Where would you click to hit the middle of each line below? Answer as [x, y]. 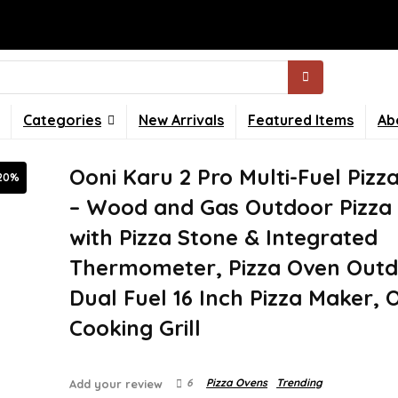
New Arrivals [181, 120]
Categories [62, 120]
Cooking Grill [135, 328]
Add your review [116, 384]
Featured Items [301, 120]
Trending [300, 382]
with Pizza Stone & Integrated [224, 237]
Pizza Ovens [237, 382]
